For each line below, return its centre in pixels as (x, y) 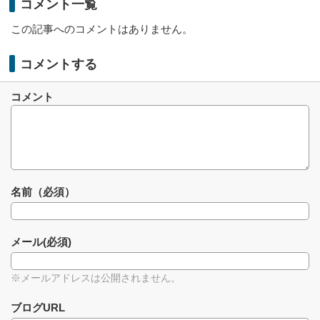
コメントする (59, 64)
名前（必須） (43, 191)
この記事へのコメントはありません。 (102, 29)
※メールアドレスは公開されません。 (96, 277)
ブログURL (38, 307)
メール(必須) (41, 241)
